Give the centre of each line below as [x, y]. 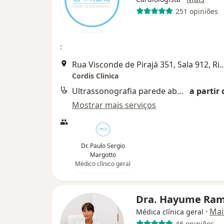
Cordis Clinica [95, 76]
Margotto [103, 155]
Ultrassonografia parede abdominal [180, 91]
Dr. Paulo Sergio [103, 146]
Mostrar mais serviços [114, 105]
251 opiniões [196, 11]
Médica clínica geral [170, 212]
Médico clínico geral [103, 164]
